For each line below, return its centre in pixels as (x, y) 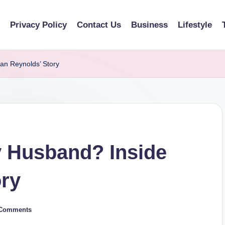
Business (149, 25)
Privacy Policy (38, 25)
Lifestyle (195, 25)
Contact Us (99, 25)
